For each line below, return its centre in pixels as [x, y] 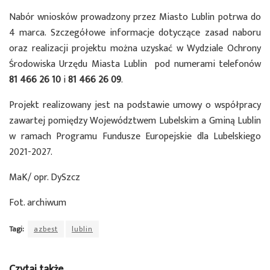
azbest [46, 229]
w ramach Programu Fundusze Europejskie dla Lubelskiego [135, 137]
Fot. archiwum [38, 203]
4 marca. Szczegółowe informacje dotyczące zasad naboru [135, 33]
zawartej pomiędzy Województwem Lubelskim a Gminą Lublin [135, 121]
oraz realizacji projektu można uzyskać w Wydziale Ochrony [135, 49]
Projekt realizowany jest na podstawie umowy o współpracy [135, 105]
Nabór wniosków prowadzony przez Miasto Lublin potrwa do [135, 17]
